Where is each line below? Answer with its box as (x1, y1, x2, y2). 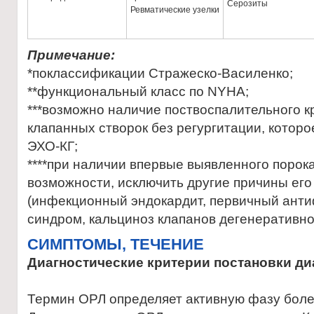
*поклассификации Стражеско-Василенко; (27, 66, 293, 81)
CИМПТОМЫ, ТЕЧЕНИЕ (27, 235, 204, 253)
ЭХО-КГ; (27, 139, 78, 153)
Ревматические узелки (130, 5, 219, 15)
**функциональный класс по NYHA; (27, 84, 249, 99)
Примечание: (27, 48, 115, 62)
